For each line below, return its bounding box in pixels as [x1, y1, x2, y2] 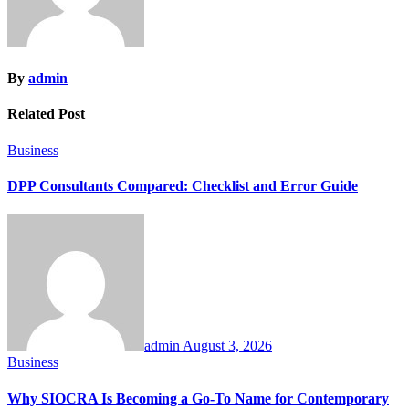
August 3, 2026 [183, 338, 272, 354]
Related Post [7, 106, 85, 122]
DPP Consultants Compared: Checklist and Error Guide [7, 178, 358, 194]
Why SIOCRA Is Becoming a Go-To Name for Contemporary [7, 390, 389, 406]
